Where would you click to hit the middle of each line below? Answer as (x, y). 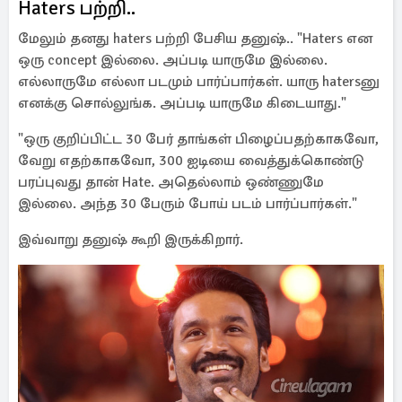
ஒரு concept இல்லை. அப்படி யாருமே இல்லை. (173, 60)
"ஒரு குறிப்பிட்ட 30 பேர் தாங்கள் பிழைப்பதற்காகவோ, (198, 139)
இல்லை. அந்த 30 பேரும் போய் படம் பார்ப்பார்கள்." (188, 204)
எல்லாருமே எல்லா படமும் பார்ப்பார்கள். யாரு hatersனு (199, 82)
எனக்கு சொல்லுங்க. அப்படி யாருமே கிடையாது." (182, 103)
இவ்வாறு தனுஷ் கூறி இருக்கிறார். (132, 240)
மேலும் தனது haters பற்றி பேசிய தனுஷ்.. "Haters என (195, 39)
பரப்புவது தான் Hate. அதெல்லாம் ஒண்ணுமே (171, 182)
